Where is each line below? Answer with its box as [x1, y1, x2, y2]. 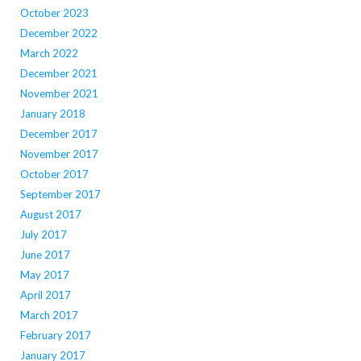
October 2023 [19, 6, 89, 20]
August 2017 [19, 208, 81, 222]
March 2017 [19, 309, 78, 322]
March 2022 [19, 47, 78, 60]
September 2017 [19, 188, 101, 201]
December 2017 [19, 127, 98, 141]
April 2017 [19, 288, 71, 302]
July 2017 [19, 228, 67, 242]
